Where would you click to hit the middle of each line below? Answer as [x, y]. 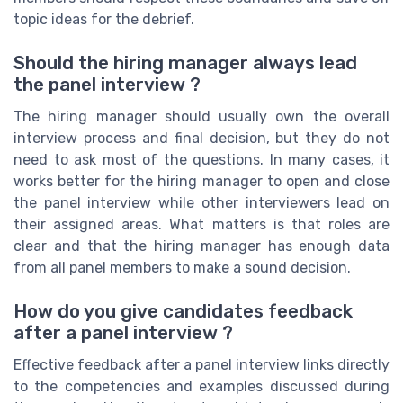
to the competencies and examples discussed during [201, 387]
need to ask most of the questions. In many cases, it [201, 159]
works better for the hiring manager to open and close [201, 181]
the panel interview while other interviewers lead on [201, 202]
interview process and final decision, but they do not [201, 138]
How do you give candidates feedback [183, 312]
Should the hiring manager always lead [185, 63]
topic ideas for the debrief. [104, 19]
